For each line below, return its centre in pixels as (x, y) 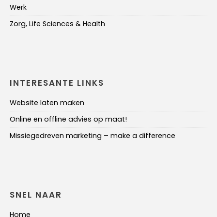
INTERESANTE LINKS (57, 83)
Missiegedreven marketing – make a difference (93, 135)
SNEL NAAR (36, 194)
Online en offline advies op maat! (68, 119)
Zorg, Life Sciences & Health (57, 23)
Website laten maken (47, 102)
